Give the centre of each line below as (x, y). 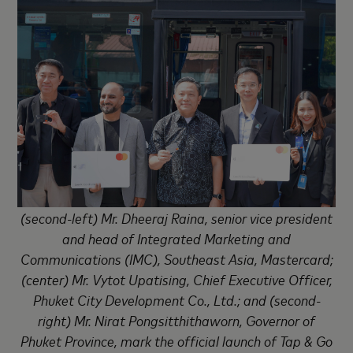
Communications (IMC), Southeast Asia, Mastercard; (176, 258)
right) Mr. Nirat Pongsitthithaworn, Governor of (176, 320)
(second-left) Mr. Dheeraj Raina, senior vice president (176, 217)
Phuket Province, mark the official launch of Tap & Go (176, 340)
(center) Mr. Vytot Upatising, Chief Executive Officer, (176, 279)
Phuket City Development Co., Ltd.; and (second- (176, 299)
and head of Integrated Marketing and (176, 238)
